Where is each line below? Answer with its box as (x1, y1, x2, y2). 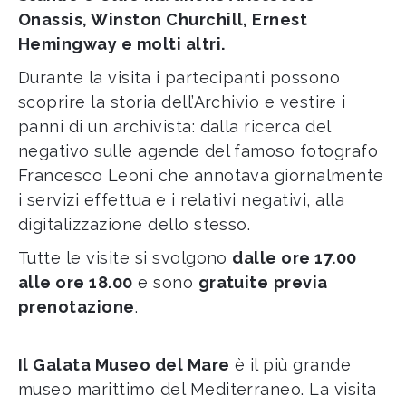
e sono (132, 273, 198, 292)
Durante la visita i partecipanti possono (18, 68, 341, 87)
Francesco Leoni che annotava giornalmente (18, 166, 384, 185)
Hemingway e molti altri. (18, 34, 226, 53)
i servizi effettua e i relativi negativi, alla (18, 190, 345, 209)
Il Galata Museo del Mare (18, 355, 230, 374)
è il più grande (229, 355, 352, 374)
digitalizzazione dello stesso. (18, 215, 251, 234)
